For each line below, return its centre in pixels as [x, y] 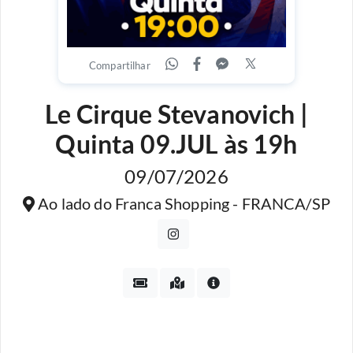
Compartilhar [119, 65]
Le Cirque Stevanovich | [176, 114]
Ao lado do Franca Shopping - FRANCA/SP [182, 203]
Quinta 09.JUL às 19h [176, 144]
